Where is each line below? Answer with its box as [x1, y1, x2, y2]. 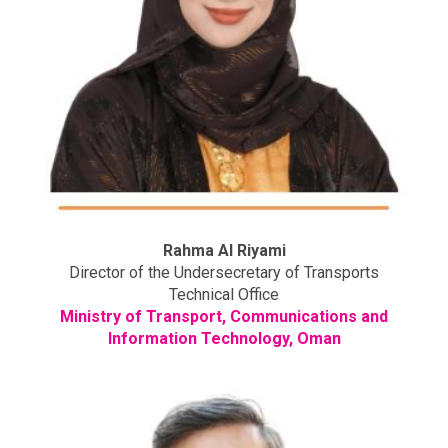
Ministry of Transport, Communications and [60, 306, 388, 326]
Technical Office [169, 284, 279, 304]
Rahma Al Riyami [162, 240, 286, 260]
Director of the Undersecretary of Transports [69, 262, 379, 282]
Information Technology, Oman [107, 328, 341, 348]
